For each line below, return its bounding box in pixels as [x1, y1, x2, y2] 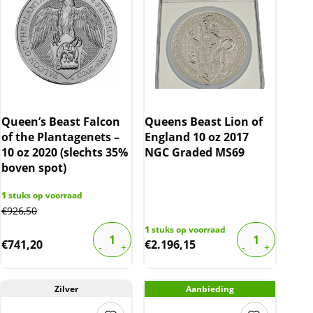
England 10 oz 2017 [145, 129, 249, 145]
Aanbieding [185, 283, 234, 296]
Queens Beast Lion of [145, 114, 263, 130]
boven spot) [1, 160, 66, 176]
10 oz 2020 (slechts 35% [1, 145, 128, 161]
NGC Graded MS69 [145, 145, 245, 161]
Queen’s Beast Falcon [1, 114, 120, 130]
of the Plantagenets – [1, 129, 119, 145]
